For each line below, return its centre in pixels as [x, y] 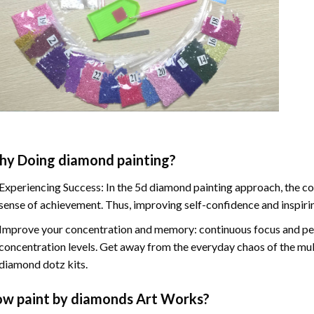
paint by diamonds [75, 298]
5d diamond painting [184, 187]
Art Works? [171, 298]
